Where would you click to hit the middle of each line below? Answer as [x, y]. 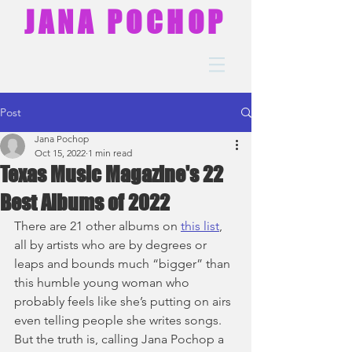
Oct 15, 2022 [60, 153]
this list [200, 226]
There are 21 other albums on [97, 226]
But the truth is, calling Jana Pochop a [121, 339]
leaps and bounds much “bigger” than [124, 264]
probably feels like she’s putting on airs [124, 301]
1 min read [110, 153]
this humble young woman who [103, 282]
